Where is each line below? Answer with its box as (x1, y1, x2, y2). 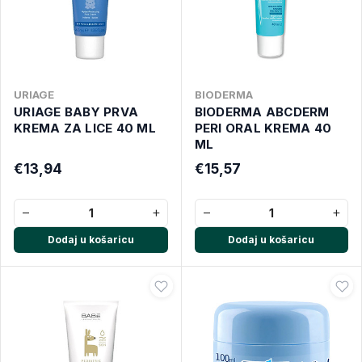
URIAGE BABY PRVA (14, 104, 138, 120)
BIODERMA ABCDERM (194, 104, 330, 120)
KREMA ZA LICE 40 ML (14, 120, 156, 136)
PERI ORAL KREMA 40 (194, 120, 331, 136)
